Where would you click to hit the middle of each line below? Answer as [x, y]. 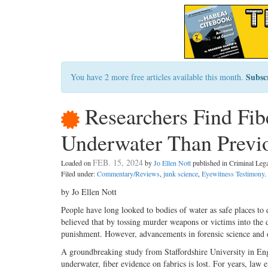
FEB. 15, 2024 [118, 163]
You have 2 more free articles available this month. [158, 77]
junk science [181, 174]
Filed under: [79, 174]
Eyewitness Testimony [233, 174]
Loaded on [77, 163]
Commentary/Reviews [128, 174]
